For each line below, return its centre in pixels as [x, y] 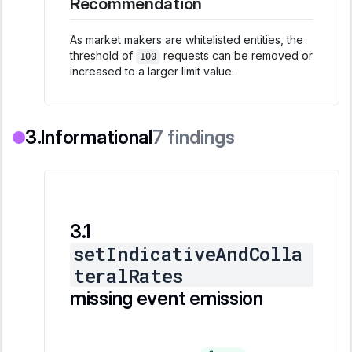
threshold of [103, 56]
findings [201, 137]
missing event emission [167, 299]
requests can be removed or [236, 56]
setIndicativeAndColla [188, 254]
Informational [97, 137]
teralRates [128, 276]
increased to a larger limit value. [152, 71]
